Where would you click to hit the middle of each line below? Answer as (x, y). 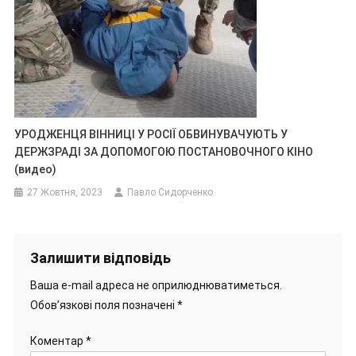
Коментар (58, 341)
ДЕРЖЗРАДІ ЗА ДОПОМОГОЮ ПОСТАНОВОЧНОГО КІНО (164, 152)
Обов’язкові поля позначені (103, 306)
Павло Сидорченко (170, 193)
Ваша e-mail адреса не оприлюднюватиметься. (156, 286)
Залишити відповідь (100, 258)
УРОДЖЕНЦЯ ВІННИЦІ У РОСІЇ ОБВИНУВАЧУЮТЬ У (151, 135)
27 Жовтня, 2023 (65, 193)
